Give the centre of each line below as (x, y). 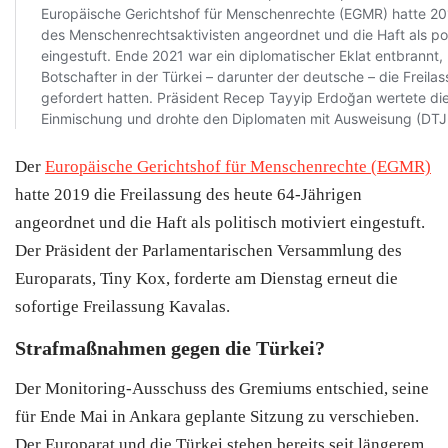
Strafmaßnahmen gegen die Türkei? (170, 347)
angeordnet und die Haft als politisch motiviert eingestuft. (220, 222)
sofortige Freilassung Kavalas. (122, 306)
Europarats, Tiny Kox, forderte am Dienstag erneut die (206, 278)
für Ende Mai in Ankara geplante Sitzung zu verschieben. (217, 416)
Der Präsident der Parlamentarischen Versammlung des (208, 250)
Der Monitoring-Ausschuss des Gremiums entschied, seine (222, 388)
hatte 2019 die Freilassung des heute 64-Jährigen (188, 194)
